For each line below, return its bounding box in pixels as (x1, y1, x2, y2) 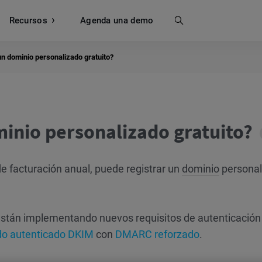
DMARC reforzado (115, 228, 199, 240)
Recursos (9, 15, 47, 26)
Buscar (57, 15, 86, 26)
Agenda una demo (80, 15, 154, 26)
